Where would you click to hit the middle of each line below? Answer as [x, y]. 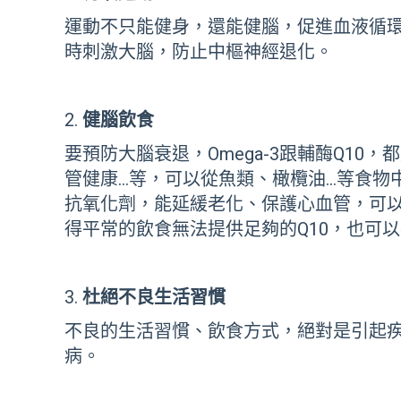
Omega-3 [243, 154]
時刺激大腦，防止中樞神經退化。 [199, 52]
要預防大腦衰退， [136, 154]
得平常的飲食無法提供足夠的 [181, 229]
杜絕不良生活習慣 [154, 297]
